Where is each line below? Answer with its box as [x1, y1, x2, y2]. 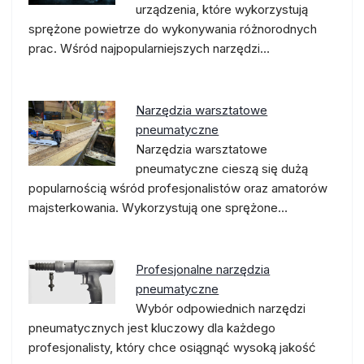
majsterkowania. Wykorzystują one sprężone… [28, 200, 288, 215]
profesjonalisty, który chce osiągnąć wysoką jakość [28, 340, 316, 355]
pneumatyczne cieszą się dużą [136, 161, 309, 176]
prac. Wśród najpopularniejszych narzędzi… [28, 41, 270, 56]
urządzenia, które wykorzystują [136, 2, 309, 17]
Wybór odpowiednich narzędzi [136, 301, 306, 316]
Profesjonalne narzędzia [136, 262, 271, 277]
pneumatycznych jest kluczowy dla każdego [28, 320, 275, 336]
